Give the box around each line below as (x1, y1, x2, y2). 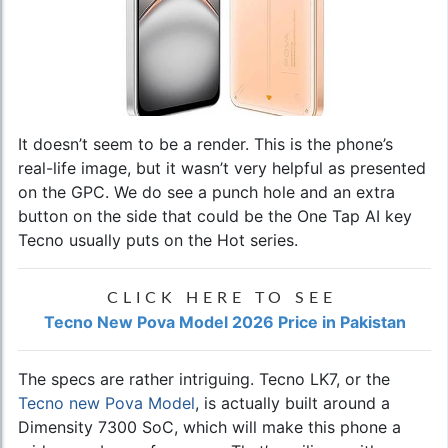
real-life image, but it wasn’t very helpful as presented (18, 157, 426, 178)
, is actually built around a (195, 392, 390, 413)
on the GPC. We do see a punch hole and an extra (18, 181, 395, 202)
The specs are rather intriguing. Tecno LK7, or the (18, 368, 390, 389)
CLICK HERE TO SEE (107, 289, 337, 306)
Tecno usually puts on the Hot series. (18, 229, 298, 250)
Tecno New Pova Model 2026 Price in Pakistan (43, 311, 406, 332)
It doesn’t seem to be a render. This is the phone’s (18, 133, 393, 154)
